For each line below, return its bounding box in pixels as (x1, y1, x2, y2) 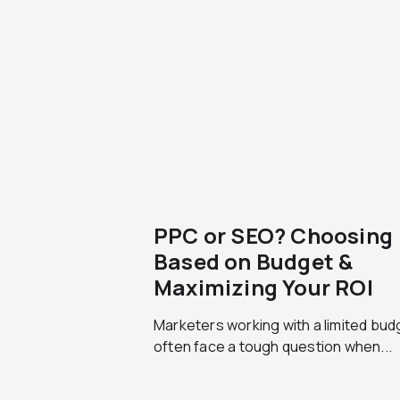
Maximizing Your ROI (154, 272, 373, 302)
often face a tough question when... (154, 337, 392, 356)
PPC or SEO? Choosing (154, 221, 393, 250)
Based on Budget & (154, 246, 354, 276)
